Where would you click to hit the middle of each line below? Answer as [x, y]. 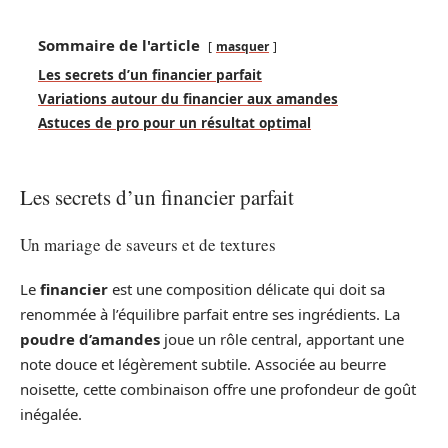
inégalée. [51, 414]
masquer [242, 46]
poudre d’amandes [90, 339]
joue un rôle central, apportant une [282, 339]
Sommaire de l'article [119, 45]
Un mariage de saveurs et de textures [148, 244]
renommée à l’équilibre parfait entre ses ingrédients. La [210, 314]
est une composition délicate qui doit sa [246, 289]
